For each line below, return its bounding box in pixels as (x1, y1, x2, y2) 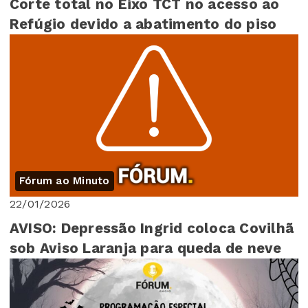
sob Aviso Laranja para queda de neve (10, 240, 282, 257)
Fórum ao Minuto (19, 175, 110, 188)
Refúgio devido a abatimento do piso (10, 15, 277, 32)
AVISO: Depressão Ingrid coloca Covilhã (10, 220, 294, 237)
